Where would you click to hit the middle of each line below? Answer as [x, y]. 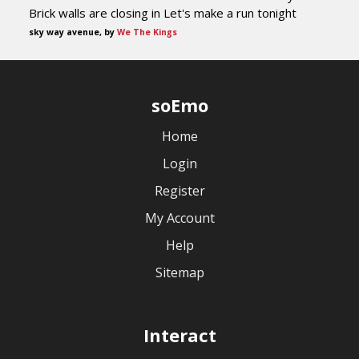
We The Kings [147, 32]
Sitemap [179, 272]
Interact [179, 335]
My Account [179, 218]
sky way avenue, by [73, 32]
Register [179, 191]
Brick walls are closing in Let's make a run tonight [163, 13]
